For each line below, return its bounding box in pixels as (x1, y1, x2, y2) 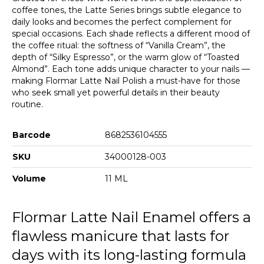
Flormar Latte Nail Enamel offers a (12, 208, 251, 226)
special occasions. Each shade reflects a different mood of (12, 28, 250, 39)
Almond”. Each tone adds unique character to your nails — (12, 63, 250, 74)
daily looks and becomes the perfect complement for (12, 16, 232, 27)
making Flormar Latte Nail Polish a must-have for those (12, 75, 240, 86)
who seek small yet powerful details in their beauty (12, 87, 220, 98)
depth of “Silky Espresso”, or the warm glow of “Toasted (12, 51, 239, 62)
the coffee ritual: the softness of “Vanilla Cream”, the (12, 39, 226, 51)
